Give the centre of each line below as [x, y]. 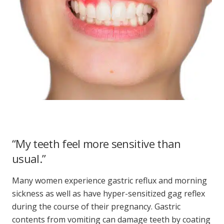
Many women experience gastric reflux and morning [109, 181]
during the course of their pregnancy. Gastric [96, 207]
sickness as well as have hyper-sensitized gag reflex [108, 194]
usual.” [29, 159]
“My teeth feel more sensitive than [96, 144]
